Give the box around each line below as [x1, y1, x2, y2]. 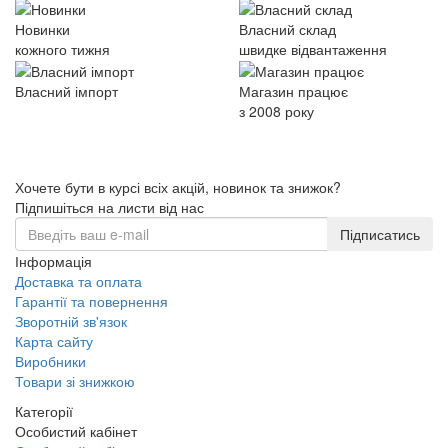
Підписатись [340, 223, 420, 244]
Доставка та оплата [15, 270, 142, 291]
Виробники [15, 350, 86, 371]
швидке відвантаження [239, 38, 387, 59]
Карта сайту [15, 330, 93, 351]
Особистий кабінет [15, 420, 137, 441]
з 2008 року [239, 100, 314, 121]
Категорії [15, 400, 73, 421]
